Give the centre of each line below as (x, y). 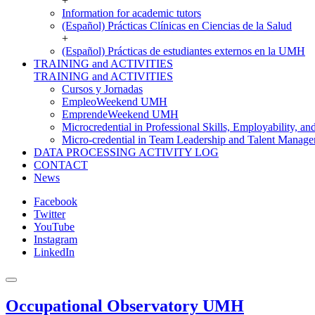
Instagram (56, 239)
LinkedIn (54, 252)
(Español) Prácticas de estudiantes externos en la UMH (184, 51)
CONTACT (61, 165)
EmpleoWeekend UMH (115, 102)
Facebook (56, 201)
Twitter (50, 214)
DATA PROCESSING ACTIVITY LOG (126, 152)
